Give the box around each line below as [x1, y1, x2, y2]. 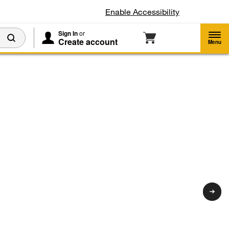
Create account [58, 36, 118, 48]
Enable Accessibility [105, 7, 179, 16]
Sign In [58, 29, 78, 38]
